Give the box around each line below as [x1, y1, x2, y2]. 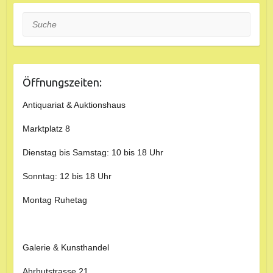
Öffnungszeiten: [22, 76, 102, 88]
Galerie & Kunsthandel [22, 242, 109, 252]
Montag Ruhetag [22, 194, 87, 205]
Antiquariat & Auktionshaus [22, 99, 126, 110]
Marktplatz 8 [22, 123, 70, 133]
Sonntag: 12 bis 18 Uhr [22, 171, 112, 181]
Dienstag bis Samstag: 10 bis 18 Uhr [22, 147, 163, 157]
